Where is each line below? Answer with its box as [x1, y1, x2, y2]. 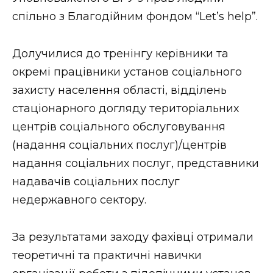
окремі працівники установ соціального [12, 65, 242, 79]
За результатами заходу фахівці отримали [12, 230, 253, 244]
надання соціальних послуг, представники [12, 156, 259, 170]
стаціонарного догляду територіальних [12, 101, 239, 115]
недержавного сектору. [12, 193, 146, 207]
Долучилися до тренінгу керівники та [12, 46, 229, 60]
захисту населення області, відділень [12, 83, 227, 97]
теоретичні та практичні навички [12, 248, 202, 262]
